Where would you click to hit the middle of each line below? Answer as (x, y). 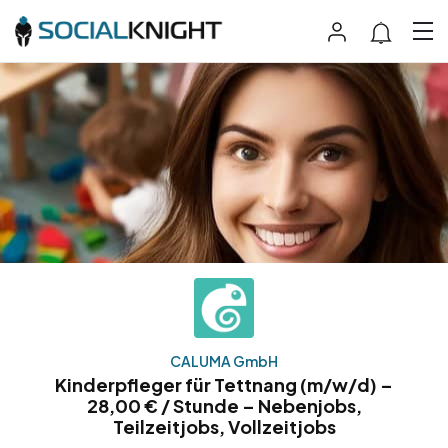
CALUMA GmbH (224, 360)
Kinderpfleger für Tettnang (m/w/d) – (224, 384)
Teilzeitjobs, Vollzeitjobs (224, 426)
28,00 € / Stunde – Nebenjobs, (224, 405)
